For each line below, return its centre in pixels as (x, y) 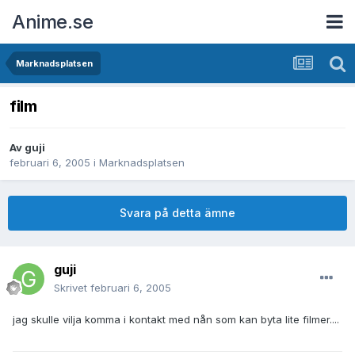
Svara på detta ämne (177, 213)
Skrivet (72, 288)
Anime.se (52, 21)
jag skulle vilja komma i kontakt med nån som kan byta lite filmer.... (176, 320)
